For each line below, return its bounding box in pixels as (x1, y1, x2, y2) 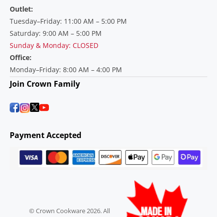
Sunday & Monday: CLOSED (10, 41, 98, 50)
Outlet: (10, 4, 33, 14)
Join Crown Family (10, 78, 80, 89)
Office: (10, 53, 31, 62)
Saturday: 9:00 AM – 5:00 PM (10, 29, 102, 38)
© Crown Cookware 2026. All (29, 206, 110, 215)
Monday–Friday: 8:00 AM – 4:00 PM (10, 65, 122, 74)
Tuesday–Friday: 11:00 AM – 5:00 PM (10, 16, 127, 26)
